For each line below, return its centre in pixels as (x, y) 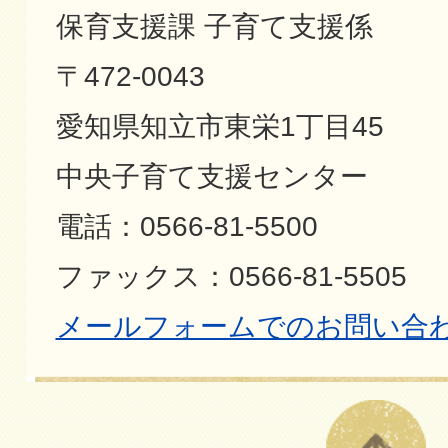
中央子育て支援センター (211, 176)
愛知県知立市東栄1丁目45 (219, 126)
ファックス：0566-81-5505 (231, 276)
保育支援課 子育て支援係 (214, 26)
